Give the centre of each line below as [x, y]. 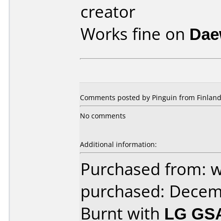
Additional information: [118, 144]
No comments [103, 116]
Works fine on [135, 34]
